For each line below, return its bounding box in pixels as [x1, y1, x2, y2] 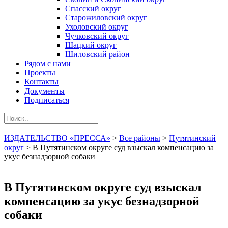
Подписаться [24, 96, 69, 104]
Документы [24, 87, 65, 95]
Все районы [119, 134, 160, 142]
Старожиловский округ [65, 13, 147, 22]
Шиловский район [65, 50, 130, 59]
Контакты [24, 77, 59, 86]
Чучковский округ [65, 32, 129, 40]
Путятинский [169, 134, 216, 142]
